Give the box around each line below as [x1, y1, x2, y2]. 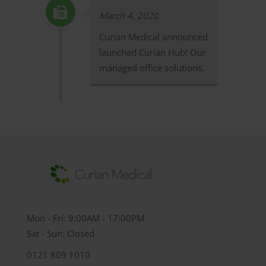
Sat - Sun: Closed [27, 227, 94, 239]
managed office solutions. [99, 62, 204, 74]
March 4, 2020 [99, 9, 159, 21]
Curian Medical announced [99, 31, 208, 43]
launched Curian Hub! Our [99, 46, 206, 58]
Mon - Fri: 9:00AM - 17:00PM [27, 212, 144, 224]
